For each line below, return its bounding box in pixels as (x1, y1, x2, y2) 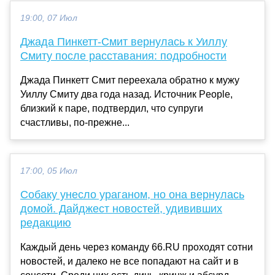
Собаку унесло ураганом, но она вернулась (20, 188, 244, 201)
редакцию (20, 216, 71, 229)
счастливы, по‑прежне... (20, 117, 130, 128)
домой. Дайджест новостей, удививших (20, 202, 222, 215)
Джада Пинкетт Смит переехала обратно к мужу (20, 74, 239, 85)
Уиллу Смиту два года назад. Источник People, (20, 88, 233, 99)
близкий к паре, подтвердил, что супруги (20, 103, 203, 114)
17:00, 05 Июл (20, 166, 77, 176)
